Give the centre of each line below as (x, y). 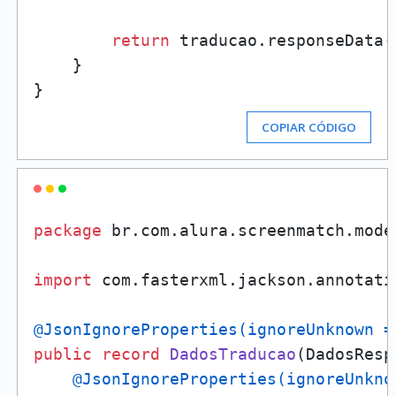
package (67, 230)
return (140, 40)
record (130, 354)
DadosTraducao (232, 354)
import (62, 280)
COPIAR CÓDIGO (309, 127)
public (62, 354)
